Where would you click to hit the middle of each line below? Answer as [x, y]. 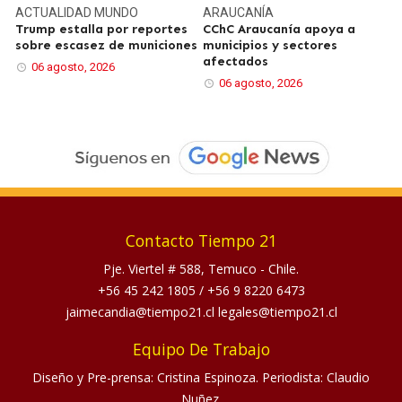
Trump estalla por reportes [102, 29]
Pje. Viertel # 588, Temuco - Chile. [201, 269]
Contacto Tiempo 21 [201, 241]
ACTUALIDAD [55, 12]
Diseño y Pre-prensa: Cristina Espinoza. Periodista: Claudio [201, 378]
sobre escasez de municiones [107, 45]
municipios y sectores [270, 45]
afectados [236, 61]
